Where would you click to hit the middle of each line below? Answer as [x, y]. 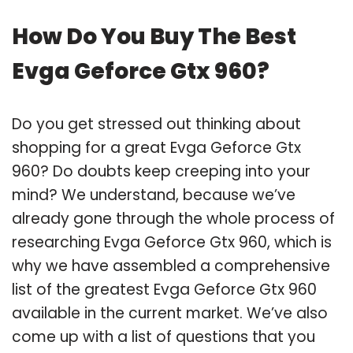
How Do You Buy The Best [154, 36]
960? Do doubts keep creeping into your [161, 171]
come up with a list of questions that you [163, 336]
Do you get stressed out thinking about [156, 124]
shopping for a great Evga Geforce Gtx [156, 147]
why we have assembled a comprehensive [171, 266]
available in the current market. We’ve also [170, 313]
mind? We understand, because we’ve [154, 195]
